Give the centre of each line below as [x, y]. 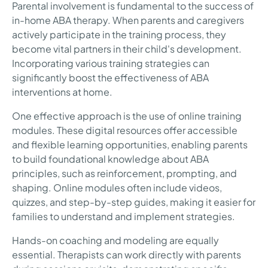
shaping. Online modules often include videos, [117, 188]
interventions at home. [62, 92]
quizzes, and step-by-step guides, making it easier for [134, 202]
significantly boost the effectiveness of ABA [110, 78]
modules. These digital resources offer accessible [125, 130]
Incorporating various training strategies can [111, 63]
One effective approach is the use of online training [127, 116]
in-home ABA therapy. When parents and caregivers [128, 20]
